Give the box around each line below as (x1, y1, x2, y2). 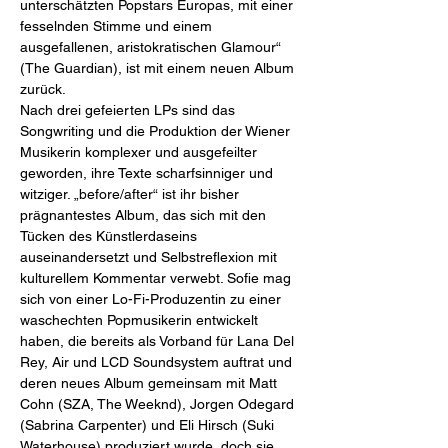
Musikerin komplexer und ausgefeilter (20, 144, 261, 160)
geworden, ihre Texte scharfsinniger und (20, 165, 277, 181)
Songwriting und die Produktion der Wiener (20, 123, 294, 139)
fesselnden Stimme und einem (20, 18, 216, 34)
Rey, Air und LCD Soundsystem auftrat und (20, 354, 296, 370)
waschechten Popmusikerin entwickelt (20, 312, 262, 328)
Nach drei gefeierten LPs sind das (20, 102, 239, 118)
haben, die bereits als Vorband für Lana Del (20, 333, 298, 349)
